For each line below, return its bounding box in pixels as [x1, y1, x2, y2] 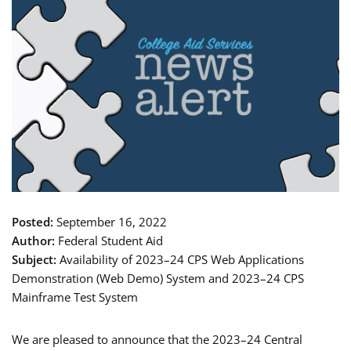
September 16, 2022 [56, 213, 167, 230]
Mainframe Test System [12, 288, 138, 305]
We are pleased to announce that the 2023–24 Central [12, 331, 302, 347]
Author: [12, 232, 58, 248]
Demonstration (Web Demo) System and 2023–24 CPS [12, 270, 304, 286]
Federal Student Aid [58, 232, 163, 248]
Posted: [12, 213, 56, 230]
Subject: [12, 251, 60, 267]
